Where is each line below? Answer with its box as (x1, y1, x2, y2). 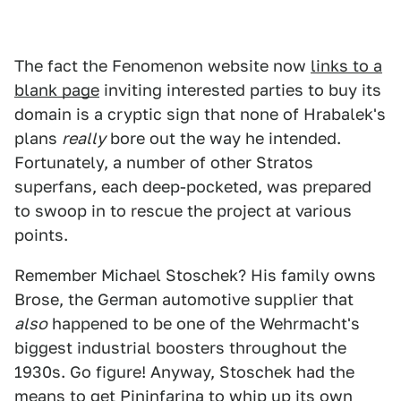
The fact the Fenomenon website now (14, 55, 311, 75)
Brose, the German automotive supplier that (14, 289, 354, 309)
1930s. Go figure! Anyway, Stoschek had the (14, 362, 354, 381)
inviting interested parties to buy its (99, 80, 381, 99)
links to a (311, 55, 382, 75)
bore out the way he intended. (106, 128, 341, 148)
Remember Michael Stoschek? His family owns (14, 265, 376, 285)
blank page (14, 80, 99, 99)
